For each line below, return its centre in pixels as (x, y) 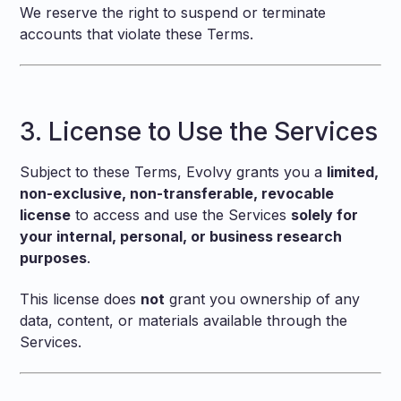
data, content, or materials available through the (184, 320)
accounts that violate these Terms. (137, 34)
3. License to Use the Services (199, 132)
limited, (353, 172)
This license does (81, 299)
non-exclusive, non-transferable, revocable (177, 193)
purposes (54, 258)
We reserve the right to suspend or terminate (173, 13)
